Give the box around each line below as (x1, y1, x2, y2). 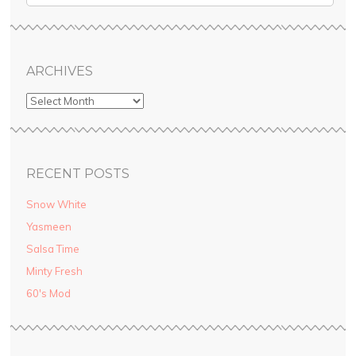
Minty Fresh (25, 265, 83, 278)
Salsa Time (25, 242, 79, 256)
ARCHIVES (25, 64, 93, 79)
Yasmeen (25, 220, 72, 234)
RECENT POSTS (25, 166, 130, 182)
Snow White (25, 198, 87, 211)
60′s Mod (25, 287, 71, 300)
